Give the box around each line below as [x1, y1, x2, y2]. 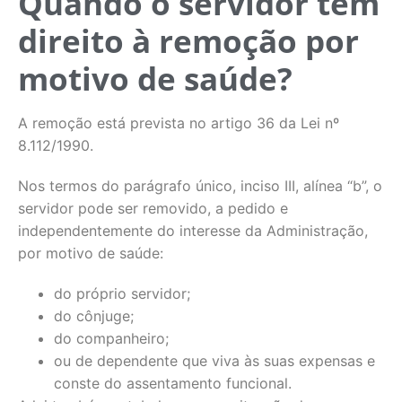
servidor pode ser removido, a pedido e [18, 199, 288, 217]
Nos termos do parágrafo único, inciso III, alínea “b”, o [18, 177, 382, 195]
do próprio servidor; [54, 284, 190, 302]
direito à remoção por [18, 20, 359, 62]
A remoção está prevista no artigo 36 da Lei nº [18, 114, 339, 132]
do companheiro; [54, 329, 169, 347]
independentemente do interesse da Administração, [18, 222, 368, 240]
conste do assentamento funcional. [54, 374, 292, 392]
